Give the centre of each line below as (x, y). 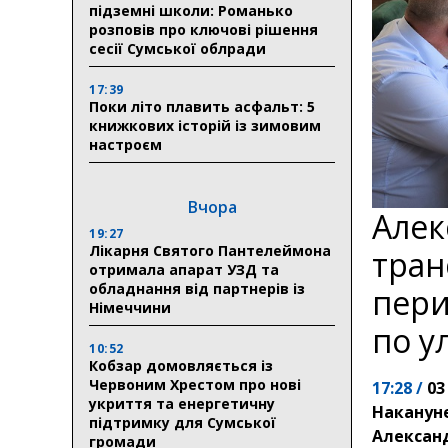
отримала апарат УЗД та (184, 269)
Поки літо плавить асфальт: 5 (202, 106)
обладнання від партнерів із (197, 288)
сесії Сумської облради (177, 48)
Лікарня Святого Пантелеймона (210, 250)
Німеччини (130, 307)
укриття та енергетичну (182, 403)
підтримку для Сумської (182, 422)
